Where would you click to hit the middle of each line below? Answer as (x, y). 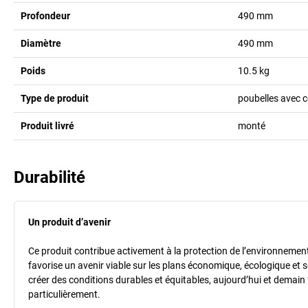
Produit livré (47, 125)
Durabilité (49, 177)
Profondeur (45, 15)
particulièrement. (64, 294)
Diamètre (41, 43)
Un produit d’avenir (69, 222)
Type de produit (55, 98)
